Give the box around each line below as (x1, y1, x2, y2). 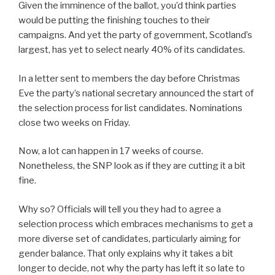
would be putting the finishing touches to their (18, 15, 210, 26)
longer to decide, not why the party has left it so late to (18, 262, 245, 274)
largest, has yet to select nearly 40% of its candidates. (18, 44, 245, 56)
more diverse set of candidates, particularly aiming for (18, 233, 241, 244)
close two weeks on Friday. (18, 117, 130, 128)
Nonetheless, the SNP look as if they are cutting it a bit (18, 160, 246, 172)
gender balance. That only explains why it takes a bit (18, 247, 233, 259)
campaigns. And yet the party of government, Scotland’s (18, 29, 252, 41)
